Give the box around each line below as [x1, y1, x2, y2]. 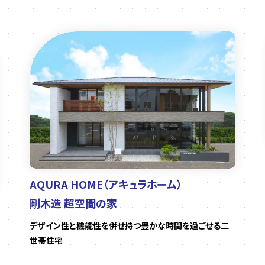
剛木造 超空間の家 [30, 195, 117, 211]
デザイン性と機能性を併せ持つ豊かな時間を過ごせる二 [30, 219, 229, 231]
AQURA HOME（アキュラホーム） [30, 176, 182, 192]
